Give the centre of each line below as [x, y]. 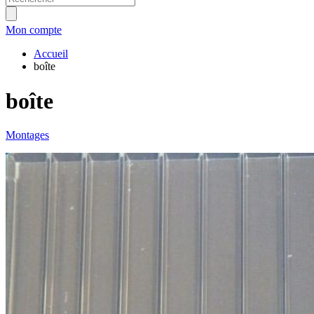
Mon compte [34, 30]
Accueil [51, 54]
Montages [27, 135]
